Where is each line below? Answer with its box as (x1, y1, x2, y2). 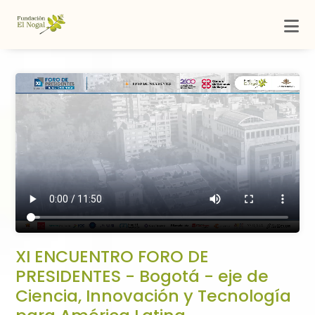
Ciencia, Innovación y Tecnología (15, 284, 291, 308)
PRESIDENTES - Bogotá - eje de (15, 264, 269, 288)
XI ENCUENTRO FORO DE (15, 245, 209, 269)
